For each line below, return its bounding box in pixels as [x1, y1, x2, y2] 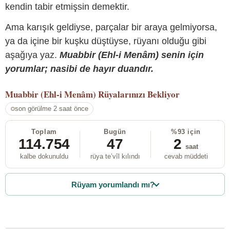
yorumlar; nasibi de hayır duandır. [5, 63, 154, 74]
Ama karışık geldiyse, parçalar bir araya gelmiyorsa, [5, 22, 217, 32]
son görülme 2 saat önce [14, 105, 88, 113]
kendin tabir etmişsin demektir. [5, 2, 129, 12]
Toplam [31, 128, 57, 136]
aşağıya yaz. [5, 49, 60, 60]
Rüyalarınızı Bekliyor [98, 87, 180, 101]
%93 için [171, 128, 201, 136]
